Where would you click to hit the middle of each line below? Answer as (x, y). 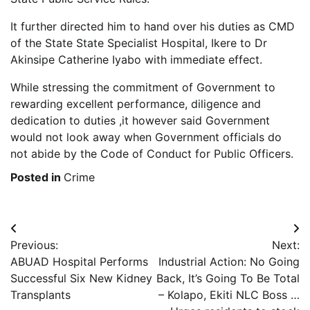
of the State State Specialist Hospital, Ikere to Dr (139, 43)
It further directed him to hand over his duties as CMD (153, 26)
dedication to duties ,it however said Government (140, 120)
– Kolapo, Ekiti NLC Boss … (229, 294)
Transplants (40, 294)
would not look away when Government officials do (146, 137)
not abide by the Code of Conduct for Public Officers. (152, 153)
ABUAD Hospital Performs (79, 261)
